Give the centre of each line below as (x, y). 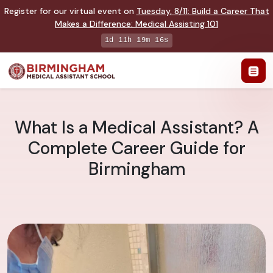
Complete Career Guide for (136, 149)
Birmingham (136, 169)
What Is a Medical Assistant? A (136, 128)
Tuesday (153, 11)
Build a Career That (230, 11)
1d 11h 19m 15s (136, 40)
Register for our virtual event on (70, 11)
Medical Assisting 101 (177, 24)
